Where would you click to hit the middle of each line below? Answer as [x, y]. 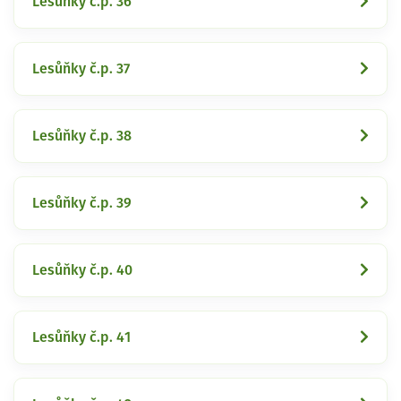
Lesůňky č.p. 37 [81, 68]
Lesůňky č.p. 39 [82, 203]
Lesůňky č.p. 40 [82, 270]
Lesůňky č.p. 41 [81, 337]
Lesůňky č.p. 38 [82, 136]
